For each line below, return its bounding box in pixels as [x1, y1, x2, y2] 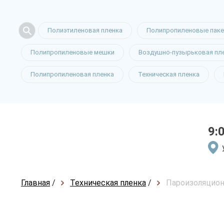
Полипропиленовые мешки [30, 48, 114, 56]
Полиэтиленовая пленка [47, 26, 122, 34]
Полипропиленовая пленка [30, 70, 114, 78]
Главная [21, 177, 50, 187]
